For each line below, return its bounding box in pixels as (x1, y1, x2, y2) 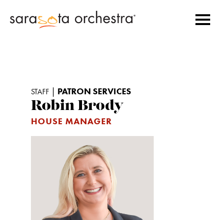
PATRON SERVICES (57, 86, 131, 97)
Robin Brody (31, 99, 124, 113)
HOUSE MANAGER (31, 116, 112, 127)
